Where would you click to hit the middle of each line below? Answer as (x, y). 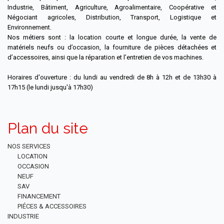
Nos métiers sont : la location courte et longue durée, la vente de (112, 37)
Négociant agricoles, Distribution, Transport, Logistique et (112, 17)
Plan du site (48, 128)
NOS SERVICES (29, 146)
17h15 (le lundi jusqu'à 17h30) (50, 87)
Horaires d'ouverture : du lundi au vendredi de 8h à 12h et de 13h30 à (112, 77)
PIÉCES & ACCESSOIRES (52, 206)
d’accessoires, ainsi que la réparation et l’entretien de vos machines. (105, 57)
